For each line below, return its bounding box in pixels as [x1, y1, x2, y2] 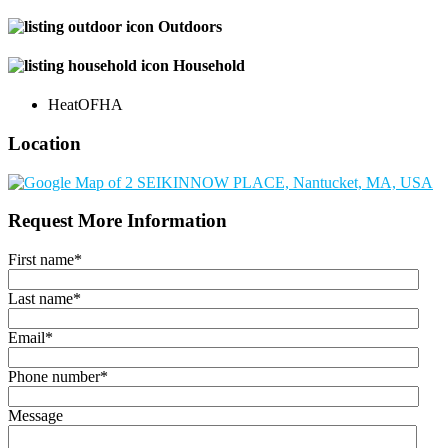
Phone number [8, 368, 100, 386]
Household [173, 56, 245, 74]
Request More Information [8, 210, 227, 232]
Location [8, 132, 81, 154]
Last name [8, 290, 73, 308]
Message [8, 407, 63, 425]
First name [8, 251, 74, 269]
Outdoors [158, 17, 222, 35]
